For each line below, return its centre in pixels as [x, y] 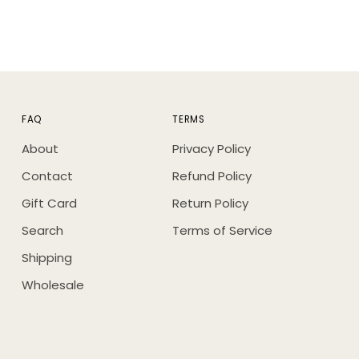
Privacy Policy [212, 149]
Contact [48, 176]
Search [43, 231]
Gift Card [50, 204]
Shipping [47, 258]
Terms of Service [223, 231]
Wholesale [53, 285]
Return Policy [211, 204]
